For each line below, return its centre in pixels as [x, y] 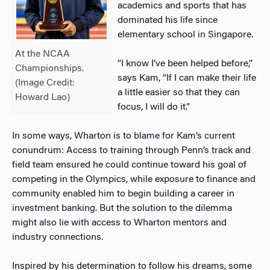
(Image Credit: [45, 83]
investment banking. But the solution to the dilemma [122, 208]
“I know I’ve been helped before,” [185, 64]
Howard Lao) [43, 97]
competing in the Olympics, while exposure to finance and [134, 179]
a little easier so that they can [179, 93]
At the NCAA [43, 54]
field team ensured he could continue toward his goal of [129, 165]
